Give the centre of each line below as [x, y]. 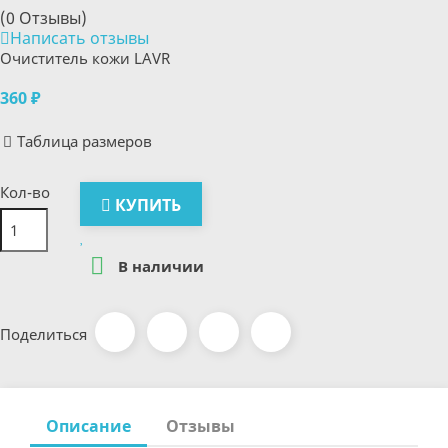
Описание [88, 426]
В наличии [159, 266]
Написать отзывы [79, 38]
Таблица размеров [84, 141]
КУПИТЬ [148, 205]
